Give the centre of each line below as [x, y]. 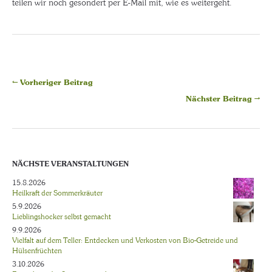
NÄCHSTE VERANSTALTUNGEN [70, 164]
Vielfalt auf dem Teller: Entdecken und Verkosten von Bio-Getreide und [125, 241]
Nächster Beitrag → [223, 99]
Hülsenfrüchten [37, 251]
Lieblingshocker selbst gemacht [62, 217]
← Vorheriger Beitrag [53, 83]
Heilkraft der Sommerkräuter [57, 193]
